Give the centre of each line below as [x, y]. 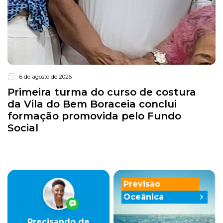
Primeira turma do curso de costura [102, 92]
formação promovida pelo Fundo [94, 116]
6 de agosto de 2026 [46, 77]
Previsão [142, 184]
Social [23, 128]
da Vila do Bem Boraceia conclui [92, 104]
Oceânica [144, 197]
